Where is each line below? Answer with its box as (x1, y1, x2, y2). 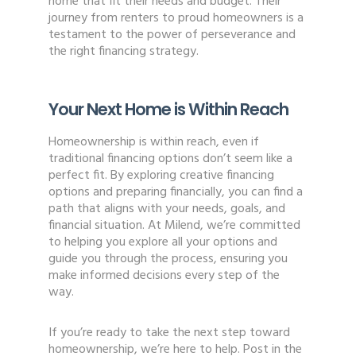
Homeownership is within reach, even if (48, 132, 259, 153)
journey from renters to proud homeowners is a (48, 8, 304, 29)
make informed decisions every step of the (48, 265, 280, 287)
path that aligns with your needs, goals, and (48, 199, 285, 220)
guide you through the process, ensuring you (48, 249, 288, 270)
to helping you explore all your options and (48, 232, 277, 253)
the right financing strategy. (48, 41, 199, 63)
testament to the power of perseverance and (48, 25, 296, 46)
